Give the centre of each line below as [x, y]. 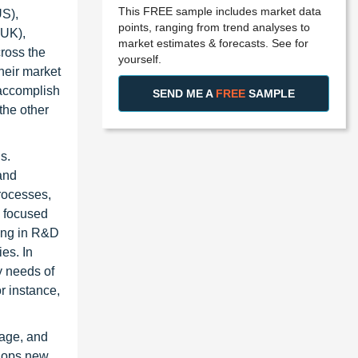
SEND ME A [184, 93]
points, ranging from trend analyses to [214, 27]
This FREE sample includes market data [220, 11]
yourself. [140, 59]
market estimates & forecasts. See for [213, 43]
